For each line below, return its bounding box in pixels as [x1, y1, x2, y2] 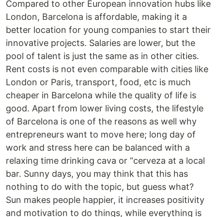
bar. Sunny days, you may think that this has [6, 169, 188, 179]
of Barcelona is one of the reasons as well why [6, 116, 197, 126]
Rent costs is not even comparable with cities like [6, 64, 208, 74]
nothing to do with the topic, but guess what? [6, 182, 194, 192]
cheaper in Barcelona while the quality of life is [6, 90, 196, 100]
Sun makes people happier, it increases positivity [6, 195, 204, 205]
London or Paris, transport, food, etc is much [6, 77, 191, 87]
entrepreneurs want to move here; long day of [6, 129, 196, 139]
